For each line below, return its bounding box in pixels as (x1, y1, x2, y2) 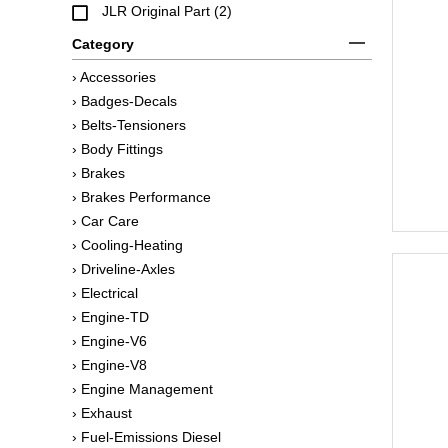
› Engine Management (72, 381, 213, 397)
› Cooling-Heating (72, 237, 183, 253)
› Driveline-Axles (72, 261, 175, 277)
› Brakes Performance (72, 189, 211, 205)
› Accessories (72, 69, 156, 85)
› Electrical (72, 285, 138, 301)
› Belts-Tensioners (72, 117, 186, 133)
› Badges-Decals (72, 93, 177, 109)
